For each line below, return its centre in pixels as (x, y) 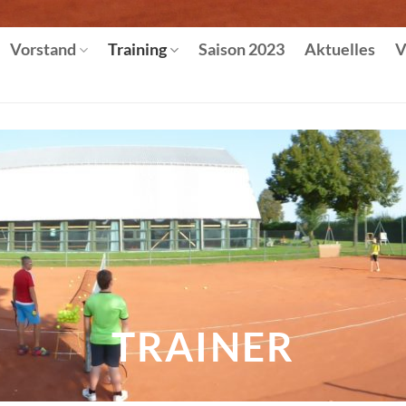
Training (138, 49)
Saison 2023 (242, 49)
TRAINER (203, 346)
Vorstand (43, 49)
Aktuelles (340, 49)
